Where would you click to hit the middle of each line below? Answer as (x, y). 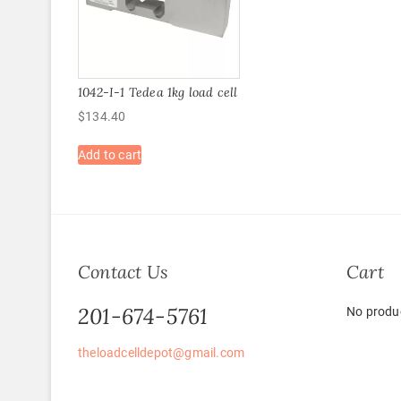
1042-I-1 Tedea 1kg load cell (158, 92)
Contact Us (123, 272)
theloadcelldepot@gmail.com (162, 353)
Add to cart (110, 154)
